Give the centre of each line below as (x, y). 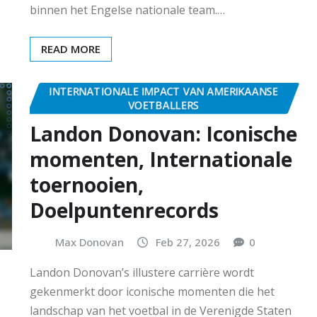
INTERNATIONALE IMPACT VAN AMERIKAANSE (163, 92)
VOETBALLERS (163, 105)
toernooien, (87, 184)
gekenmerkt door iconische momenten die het (152, 292)
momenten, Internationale (161, 159)
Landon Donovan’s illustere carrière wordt (142, 273)
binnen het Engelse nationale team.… (127, 10)
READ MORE (71, 49)
